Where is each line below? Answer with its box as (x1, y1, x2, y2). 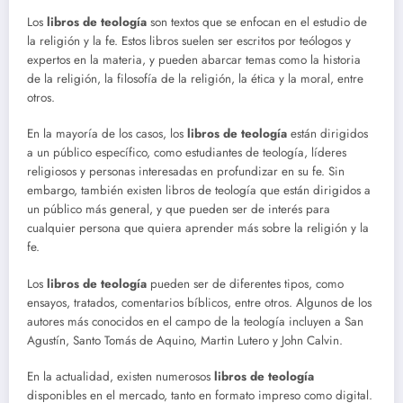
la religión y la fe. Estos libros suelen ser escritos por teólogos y (27, 32, 351, 50)
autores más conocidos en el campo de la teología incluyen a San (27, 312, 363, 330)
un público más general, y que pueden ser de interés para (27, 201, 330, 219)
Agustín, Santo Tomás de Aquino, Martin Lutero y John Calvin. (27, 331, 343, 349)
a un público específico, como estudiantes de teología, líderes (27, 144, 346, 162)
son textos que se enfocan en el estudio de (147, 13, 367, 31)
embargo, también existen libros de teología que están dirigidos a (27, 182, 371, 200)
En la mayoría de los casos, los (27, 125, 187, 143)
